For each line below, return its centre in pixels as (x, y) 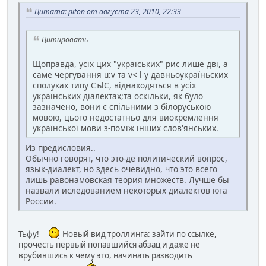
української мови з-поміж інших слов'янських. (126, 128)
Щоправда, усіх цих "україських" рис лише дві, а (130, 64)
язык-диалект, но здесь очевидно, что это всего (121, 169)
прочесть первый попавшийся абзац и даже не (109, 245)
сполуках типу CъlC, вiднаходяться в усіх (114, 85)
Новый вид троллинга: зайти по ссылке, (139, 234)
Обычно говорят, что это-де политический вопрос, (126, 159)
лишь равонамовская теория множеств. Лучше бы (127, 180)
